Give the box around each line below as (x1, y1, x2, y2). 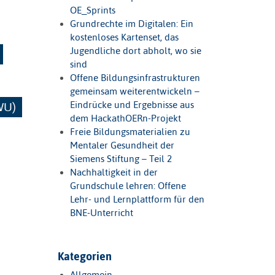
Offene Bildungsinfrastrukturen (69, 72, 200, 83)
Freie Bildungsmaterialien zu (69, 126, 190, 137)
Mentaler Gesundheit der (69, 140, 174, 151)
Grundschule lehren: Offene (69, 180, 186, 192)
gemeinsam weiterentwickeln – (69, 86, 199, 97)
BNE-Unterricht (69, 207, 133, 219)
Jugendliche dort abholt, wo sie (69, 45, 201, 56)
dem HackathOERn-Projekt (69, 113, 181, 124)
